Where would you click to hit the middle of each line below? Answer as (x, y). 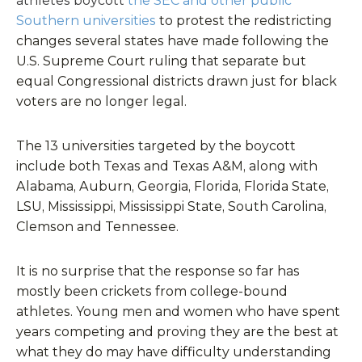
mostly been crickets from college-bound (152, 291)
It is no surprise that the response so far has (158, 271)
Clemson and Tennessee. (97, 227)
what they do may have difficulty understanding (174, 352)
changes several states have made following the (173, 41)
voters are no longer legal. (101, 101)
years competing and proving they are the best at (177, 332)
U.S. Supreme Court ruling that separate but (161, 61)
